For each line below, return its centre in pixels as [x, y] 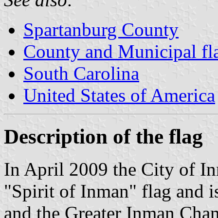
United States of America [119, 95]
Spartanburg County [101, 29]
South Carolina [81, 73]
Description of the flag [103, 136]
